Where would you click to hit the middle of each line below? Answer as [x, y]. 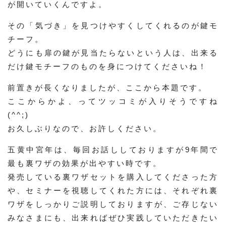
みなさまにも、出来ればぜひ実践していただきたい [113, 218]
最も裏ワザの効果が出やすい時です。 [85, 163]
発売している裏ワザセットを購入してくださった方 [113, 177]
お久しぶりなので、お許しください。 [85, 128]
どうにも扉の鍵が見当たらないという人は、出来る [113, 53]
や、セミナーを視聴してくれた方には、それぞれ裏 [113, 190]
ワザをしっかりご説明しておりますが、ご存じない [113, 204]
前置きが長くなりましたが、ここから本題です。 [107, 88]
